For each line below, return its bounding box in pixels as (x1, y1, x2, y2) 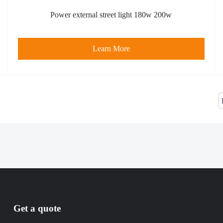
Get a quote (13, 203, 61, 214)
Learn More (92, 44, 130, 53)
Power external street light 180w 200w (50, 10, 172, 19)
